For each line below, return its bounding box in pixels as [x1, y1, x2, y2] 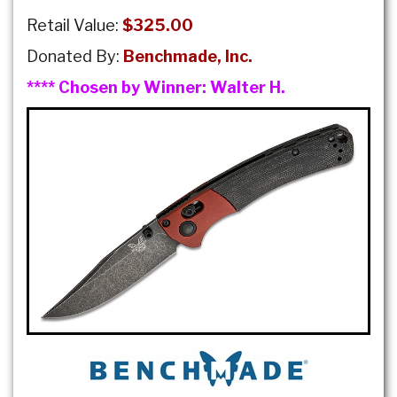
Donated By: [27, 46, 123, 66]
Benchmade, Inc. [123, 46, 253, 66]
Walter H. [210, 77, 285, 97]
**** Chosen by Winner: [27, 77, 210, 97]
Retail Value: [27, 15, 122, 35]
